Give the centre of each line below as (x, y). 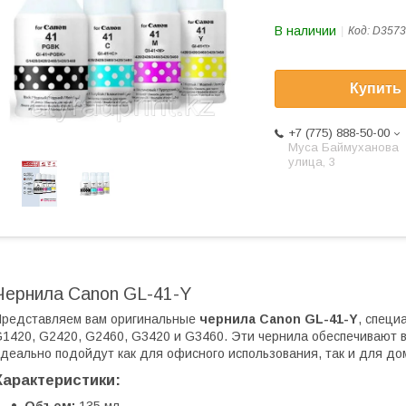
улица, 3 (312, 162)
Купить (376, 89)
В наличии (305, 31)
